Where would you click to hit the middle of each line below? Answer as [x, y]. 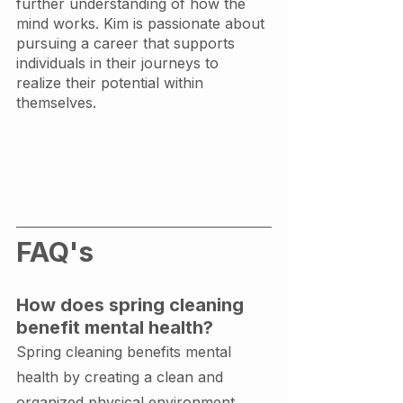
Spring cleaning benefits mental [126, 351]
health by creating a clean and [122, 376]
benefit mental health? [115, 327]
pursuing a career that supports [128, 43]
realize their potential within [112, 82]
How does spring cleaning [132, 304]
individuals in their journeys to [120, 63]
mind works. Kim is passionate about [143, 23]
